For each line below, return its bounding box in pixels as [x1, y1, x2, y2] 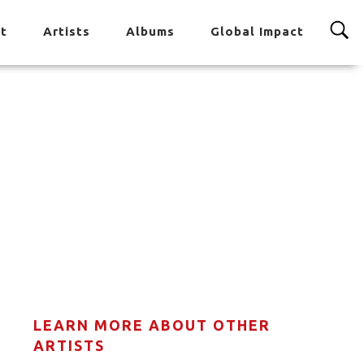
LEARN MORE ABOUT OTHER [33, 317, 271, 333]
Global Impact [210, 24, 304, 38]
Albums [126, 24, 175, 38]
